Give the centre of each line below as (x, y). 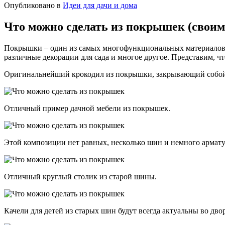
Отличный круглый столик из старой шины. (80, 177)
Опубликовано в (32, 6)
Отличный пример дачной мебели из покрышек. (87, 108)
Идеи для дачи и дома (100, 6)
